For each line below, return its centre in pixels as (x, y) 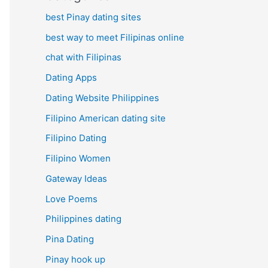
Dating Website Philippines (102, 98)
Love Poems (71, 199)
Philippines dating (83, 219)
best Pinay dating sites (93, 17)
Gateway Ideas (76, 178)
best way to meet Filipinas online (115, 37)
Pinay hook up (75, 259)
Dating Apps (71, 78)
